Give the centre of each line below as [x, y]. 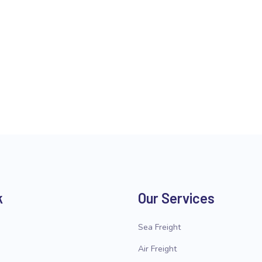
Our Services [176, 198]
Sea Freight [159, 227]
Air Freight [157, 249]
